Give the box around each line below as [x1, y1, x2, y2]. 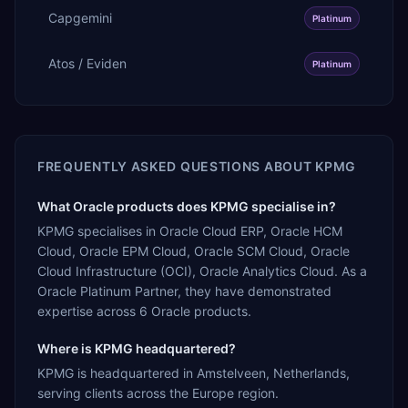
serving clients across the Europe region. [37, 384, 279, 401]
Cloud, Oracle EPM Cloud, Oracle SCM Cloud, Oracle [37, 242, 350, 259]
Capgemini [48, 9, 112, 25]
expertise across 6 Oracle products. [37, 302, 251, 319]
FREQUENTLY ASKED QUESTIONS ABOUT [37, 158, 316, 174]
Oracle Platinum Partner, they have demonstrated [37, 282, 331, 299]
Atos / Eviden [48, 55, 127, 71]
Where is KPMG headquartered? [37, 340, 236, 356]
